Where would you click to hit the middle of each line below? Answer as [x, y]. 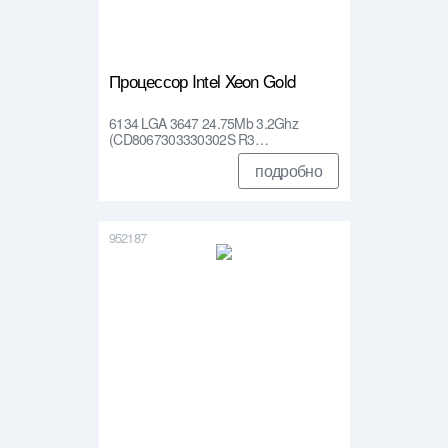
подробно [288, 171]
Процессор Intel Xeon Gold [202, 80]
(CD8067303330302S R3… [189, 138]
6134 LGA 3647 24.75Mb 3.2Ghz [204, 122]
